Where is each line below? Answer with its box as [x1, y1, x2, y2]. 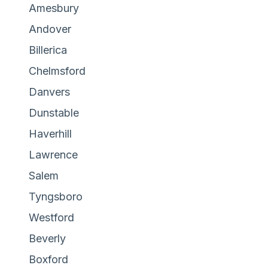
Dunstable [29, 106, 79, 119]
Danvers [29, 85, 70, 98]
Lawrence [29, 148, 78, 161]
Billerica [29, 43, 67, 56]
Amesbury [29, 1, 79, 14]
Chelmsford [29, 64, 86, 77]
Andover [29, 22, 71, 35]
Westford [29, 211, 74, 224]
